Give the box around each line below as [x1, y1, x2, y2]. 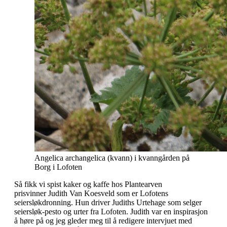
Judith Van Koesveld [48, 188, 117, 198]
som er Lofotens [117, 188, 168, 198]
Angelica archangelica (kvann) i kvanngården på [34, 153, 190, 162]
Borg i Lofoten [34, 162, 82, 171]
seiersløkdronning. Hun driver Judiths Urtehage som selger [14, 198, 202, 207]
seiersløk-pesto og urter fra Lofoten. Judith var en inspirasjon [14, 207, 208, 216]
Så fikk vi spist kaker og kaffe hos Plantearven [14, 179, 162, 188]
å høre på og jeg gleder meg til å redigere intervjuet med [14, 216, 192, 225]
